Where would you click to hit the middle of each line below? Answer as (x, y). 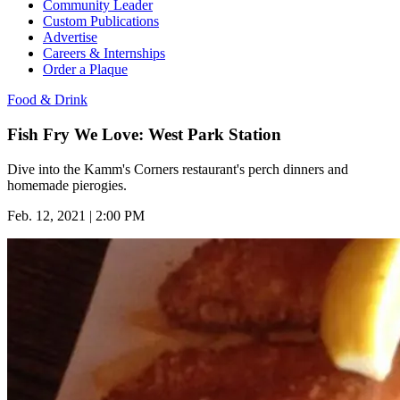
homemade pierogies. (69, 185)
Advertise (70, 37)
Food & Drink (47, 100)
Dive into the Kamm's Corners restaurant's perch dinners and (178, 169)
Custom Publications (101, 21)
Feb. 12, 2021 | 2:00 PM (76, 215)
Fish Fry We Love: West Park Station (144, 134)
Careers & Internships (104, 54)
